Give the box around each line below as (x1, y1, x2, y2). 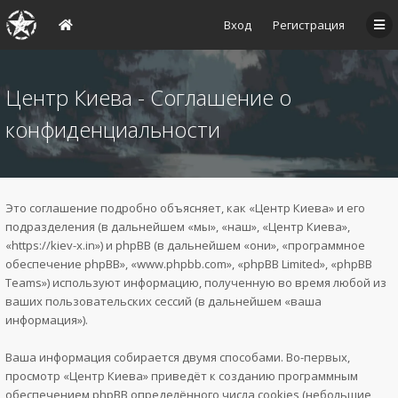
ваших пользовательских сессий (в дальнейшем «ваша (5, 293, 322, 309)
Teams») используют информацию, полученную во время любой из (5, 275, 386, 291)
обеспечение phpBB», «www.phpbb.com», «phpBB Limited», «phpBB (5, 256, 372, 272)
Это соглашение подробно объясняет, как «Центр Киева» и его (5, 200, 365, 216)
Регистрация (273, 17, 345, 33)
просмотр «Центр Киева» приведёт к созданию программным (5, 368, 358, 384)
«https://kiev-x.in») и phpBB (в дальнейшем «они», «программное (5, 237, 365, 253)
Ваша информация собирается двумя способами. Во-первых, (5, 349, 350, 365)
